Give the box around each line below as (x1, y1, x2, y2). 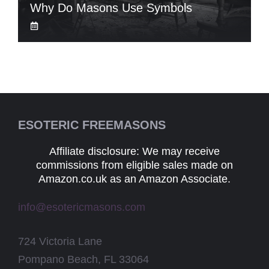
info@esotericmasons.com (18, 201, 145, 213)
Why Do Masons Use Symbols (30, 1, 192, 14)
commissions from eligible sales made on (36, 159, 233, 171)
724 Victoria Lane (18, 235, 102, 247)
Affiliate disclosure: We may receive (49, 145, 220, 157)
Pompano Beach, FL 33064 (18, 253, 149, 265)
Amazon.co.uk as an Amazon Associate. (38, 173, 231, 185)
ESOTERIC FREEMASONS (18, 118, 166, 131)
